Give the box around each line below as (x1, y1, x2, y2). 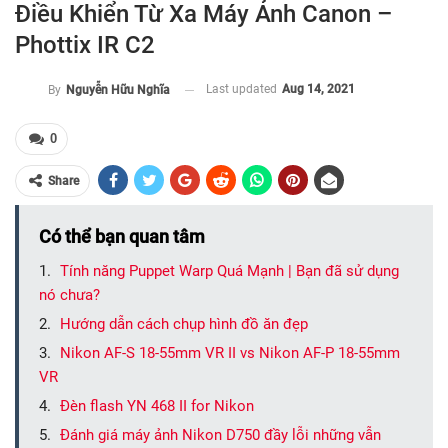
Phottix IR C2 (15, 31, 155, 60)
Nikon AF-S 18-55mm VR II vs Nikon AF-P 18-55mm (60, 344, 400, 363)
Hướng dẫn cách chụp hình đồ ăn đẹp (60, 315, 308, 334)
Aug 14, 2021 (282, 82, 355, 97)
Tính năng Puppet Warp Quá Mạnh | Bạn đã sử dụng (60, 262, 399, 281)
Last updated (206, 82, 280, 97)
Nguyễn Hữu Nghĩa (66, 83, 170, 98)
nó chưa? (39, 286, 100, 305)
